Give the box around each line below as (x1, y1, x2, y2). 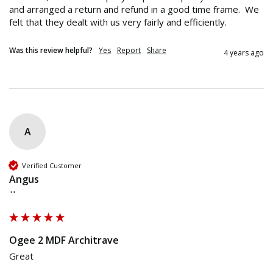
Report (117, 45, 141, 56)
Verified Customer (22, 160, 82, 170)
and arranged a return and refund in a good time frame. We (9, 3, 259, 16)
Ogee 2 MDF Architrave (9, 233, 119, 247)
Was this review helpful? (9, 45, 93, 56)
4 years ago (224, 48, 264, 58)
